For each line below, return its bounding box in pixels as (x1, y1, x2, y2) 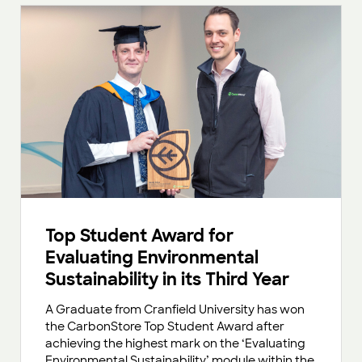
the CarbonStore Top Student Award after (45, 319, 284, 335)
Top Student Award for (45, 225, 234, 247)
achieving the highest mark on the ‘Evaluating (45, 336, 305, 351)
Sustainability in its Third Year (45, 268, 289, 291)
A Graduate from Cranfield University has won (45, 302, 305, 318)
